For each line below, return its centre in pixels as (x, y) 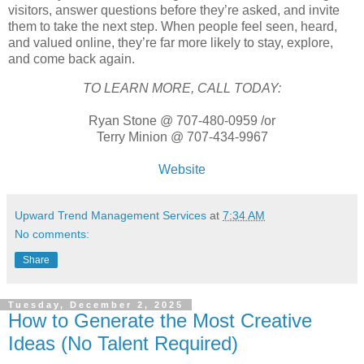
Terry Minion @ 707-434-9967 (182, 137)
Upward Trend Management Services (110, 216)
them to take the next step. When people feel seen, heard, (173, 27)
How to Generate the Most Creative (160, 321)
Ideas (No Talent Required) (123, 344)
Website (182, 170)
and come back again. (71, 59)
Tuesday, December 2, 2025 (96, 305)
